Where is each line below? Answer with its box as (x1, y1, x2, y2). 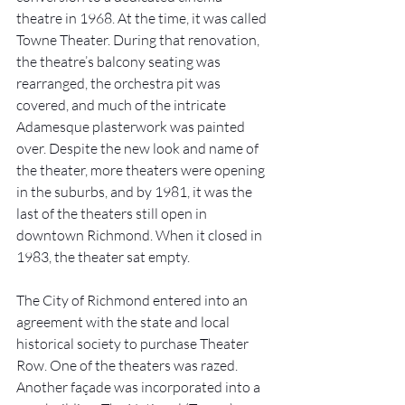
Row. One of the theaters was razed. (16, 356, 240, 375)
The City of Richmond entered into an (16, 291, 250, 310)
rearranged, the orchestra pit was (16, 74, 223, 93)
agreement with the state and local (16, 313, 232, 332)
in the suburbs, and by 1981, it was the (16, 183, 255, 202)
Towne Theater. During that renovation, (16, 31, 262, 50)
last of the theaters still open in (16, 204, 210, 223)
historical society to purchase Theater (16, 334, 251, 353)
